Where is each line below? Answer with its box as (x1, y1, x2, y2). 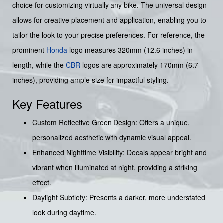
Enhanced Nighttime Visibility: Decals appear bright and (32, 147, 207, 157)
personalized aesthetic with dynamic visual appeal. (32, 132, 191, 142)
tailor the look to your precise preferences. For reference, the (12, 29, 205, 40)
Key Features (12, 94, 82, 112)
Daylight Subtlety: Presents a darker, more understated (32, 192, 205, 202)
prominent (12, 44, 46, 55)
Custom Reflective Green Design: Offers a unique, (32, 117, 190, 127)
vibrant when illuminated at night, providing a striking (32, 162, 197, 172)
